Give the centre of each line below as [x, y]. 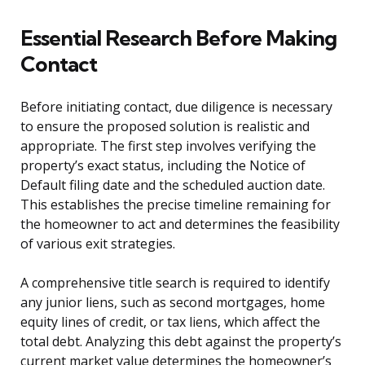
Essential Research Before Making [178, 38]
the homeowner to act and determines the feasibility [180, 224]
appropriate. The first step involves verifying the [168, 146]
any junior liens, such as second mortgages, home [173, 303]
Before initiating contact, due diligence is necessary [176, 107]
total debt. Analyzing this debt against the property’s [181, 342]
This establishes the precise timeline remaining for [176, 205]
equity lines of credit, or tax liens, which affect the [170, 322]
